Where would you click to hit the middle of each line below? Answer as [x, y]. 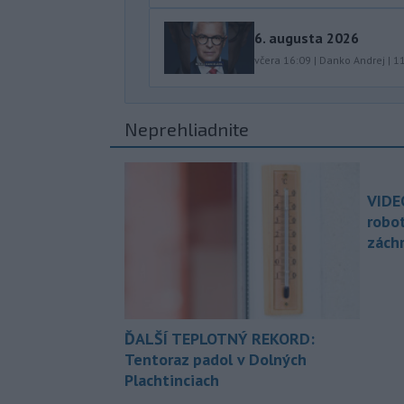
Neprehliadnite [187, 129]
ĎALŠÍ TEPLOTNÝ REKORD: [220, 339]
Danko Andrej [352, 60]
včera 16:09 [283, 60]
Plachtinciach [172, 381]
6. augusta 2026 [307, 38]
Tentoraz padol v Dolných [216, 360]
